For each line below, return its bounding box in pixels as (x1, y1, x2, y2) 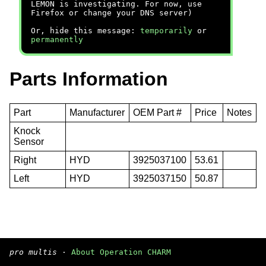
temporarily (140, 26, 192, 35)
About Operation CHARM (71, 248, 171, 256)
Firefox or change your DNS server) (31, 8, 192, 17)
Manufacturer (69, 107, 125, 118)
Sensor (14, 136, 45, 147)
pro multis (9, 248, 57, 256)
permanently (31, 35, 83, 44)
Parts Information (9, 68, 168, 90)
